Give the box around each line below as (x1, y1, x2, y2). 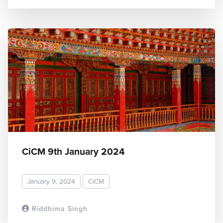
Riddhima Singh (29, 203, 88, 214)
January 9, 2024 (27, 176, 75, 187)
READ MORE (163, 203, 201, 213)
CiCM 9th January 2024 (22, 144, 124, 159)
